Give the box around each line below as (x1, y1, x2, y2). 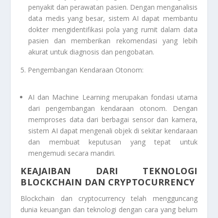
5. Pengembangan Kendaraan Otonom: (20, 65, 144, 75)
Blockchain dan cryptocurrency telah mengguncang (20, 193, 198, 203)
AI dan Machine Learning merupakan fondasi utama (28, 92, 198, 102)
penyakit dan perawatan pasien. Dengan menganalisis (28, 2, 198, 12)
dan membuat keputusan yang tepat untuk (28, 137, 198, 146)
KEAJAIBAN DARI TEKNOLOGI (20, 164, 198, 177)
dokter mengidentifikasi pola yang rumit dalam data (28, 25, 198, 35)
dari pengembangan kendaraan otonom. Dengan (28, 103, 198, 113)
